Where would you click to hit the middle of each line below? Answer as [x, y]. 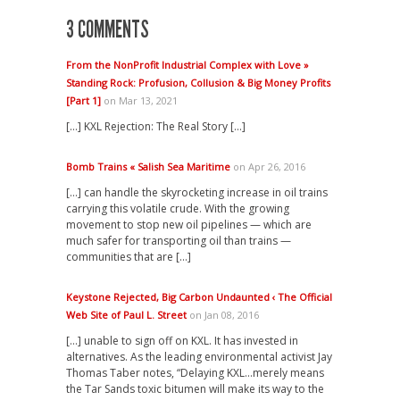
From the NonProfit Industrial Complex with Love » [187, 65]
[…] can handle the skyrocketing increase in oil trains [197, 193]
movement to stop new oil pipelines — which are [189, 225]
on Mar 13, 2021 [139, 101]
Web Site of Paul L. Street [126, 315]
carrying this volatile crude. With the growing [178, 209]
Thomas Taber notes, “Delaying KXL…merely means [195, 373]
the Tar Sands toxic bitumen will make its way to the [195, 389]
